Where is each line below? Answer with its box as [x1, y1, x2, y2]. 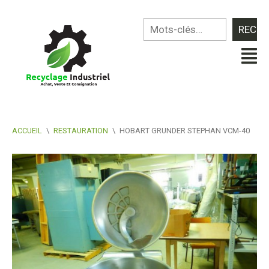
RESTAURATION [53, 125, 108, 135]
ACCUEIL [12, 125, 42, 135]
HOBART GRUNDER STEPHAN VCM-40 [119, 125, 250, 135]
